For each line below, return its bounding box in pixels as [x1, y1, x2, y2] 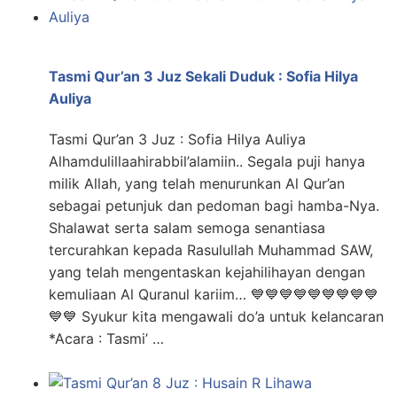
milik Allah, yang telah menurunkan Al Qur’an [49, 174, 345, 192]
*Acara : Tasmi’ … [49, 329, 164, 347]
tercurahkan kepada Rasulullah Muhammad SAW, [49, 240, 373, 259]
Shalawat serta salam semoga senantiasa [49, 218, 325, 237]
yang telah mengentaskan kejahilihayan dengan [49, 262, 365, 281]
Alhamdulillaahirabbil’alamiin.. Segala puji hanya [49, 152, 365, 170]
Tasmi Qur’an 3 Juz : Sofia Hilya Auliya [49, 129, 315, 148]
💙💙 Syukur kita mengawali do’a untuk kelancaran [49, 307, 384, 325]
